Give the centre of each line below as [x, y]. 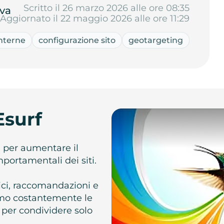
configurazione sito [77, 40]
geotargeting [156, 40]
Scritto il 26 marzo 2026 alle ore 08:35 [107, 8]
